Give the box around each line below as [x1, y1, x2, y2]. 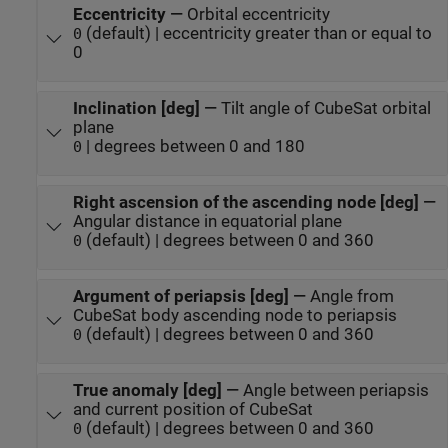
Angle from [309, 287, 394, 307]
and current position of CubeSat [72, 400, 313, 420]
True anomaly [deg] [72, 381, 222, 401]
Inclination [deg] [72, 98, 200, 118]
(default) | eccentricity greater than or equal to [81, 23, 432, 43]
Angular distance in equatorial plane [72, 211, 342, 231]
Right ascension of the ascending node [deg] [72, 192, 419, 212]
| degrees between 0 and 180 [81, 136, 305, 156]
